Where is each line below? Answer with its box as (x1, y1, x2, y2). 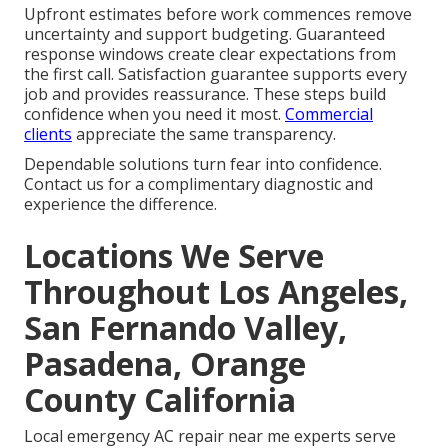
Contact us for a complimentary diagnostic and (24, 173, 373, 196)
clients (24, 123, 72, 146)
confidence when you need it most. (24, 103, 285, 126)
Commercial (285, 103, 373, 126)
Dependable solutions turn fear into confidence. (24, 153, 382, 176)
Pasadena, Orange (24, 342, 306, 386)
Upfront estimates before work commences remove (24, 3, 412, 26)
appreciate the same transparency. (72, 123, 336, 146)
